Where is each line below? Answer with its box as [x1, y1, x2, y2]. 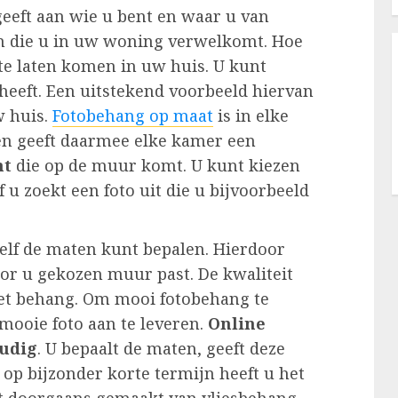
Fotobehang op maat [52, 105, 213, 127]
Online [208, 313, 266, 335]
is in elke [213, 105, 289, 127]
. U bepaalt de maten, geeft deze [37, 338, 285, 360]
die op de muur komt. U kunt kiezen [12, 155, 300, 177]
